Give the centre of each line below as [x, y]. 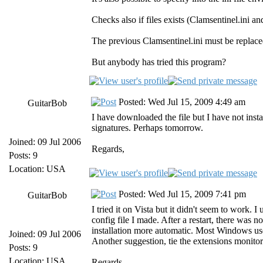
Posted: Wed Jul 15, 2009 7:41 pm [181, 194]
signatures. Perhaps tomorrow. [147, 128]
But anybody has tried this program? [159, 62]
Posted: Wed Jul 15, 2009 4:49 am [181, 102]
